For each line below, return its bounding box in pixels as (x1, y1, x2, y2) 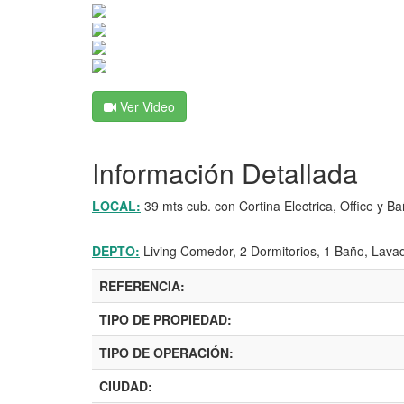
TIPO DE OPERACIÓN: (99, 344, 234, 363)
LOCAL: (92, 197, 141, 216)
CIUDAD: (99, 377, 152, 396)
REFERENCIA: (99, 277, 185, 296)
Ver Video (116, 97, 175, 116)
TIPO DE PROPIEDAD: (99, 310, 232, 329)
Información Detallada (92, 153, 358, 193)
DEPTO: (92, 242, 140, 261)
